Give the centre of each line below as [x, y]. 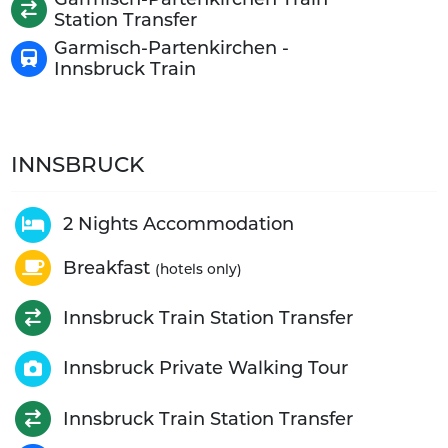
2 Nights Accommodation [178, 224]
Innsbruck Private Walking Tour [205, 368]
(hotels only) [198, 268]
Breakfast [108, 267]
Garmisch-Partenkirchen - [172, 48]
